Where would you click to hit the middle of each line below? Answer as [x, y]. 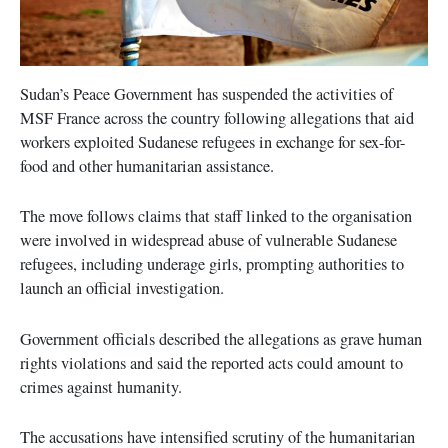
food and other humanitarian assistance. [147, 166]
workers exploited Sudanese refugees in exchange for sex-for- [212, 142]
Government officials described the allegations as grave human [221, 338]
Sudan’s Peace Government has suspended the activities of [206, 94]
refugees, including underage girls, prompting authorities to [212, 264]
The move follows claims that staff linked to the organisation [216, 216]
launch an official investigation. [122, 288]
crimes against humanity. [101, 386]
